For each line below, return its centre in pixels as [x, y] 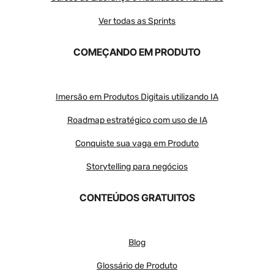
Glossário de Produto [137, 265]
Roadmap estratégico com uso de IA [137, 120]
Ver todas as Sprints [137, 21]
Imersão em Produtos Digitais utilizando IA [137, 97]
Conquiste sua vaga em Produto [137, 143]
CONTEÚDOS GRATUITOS [137, 197]
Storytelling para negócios [137, 166]
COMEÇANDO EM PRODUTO [137, 52]
